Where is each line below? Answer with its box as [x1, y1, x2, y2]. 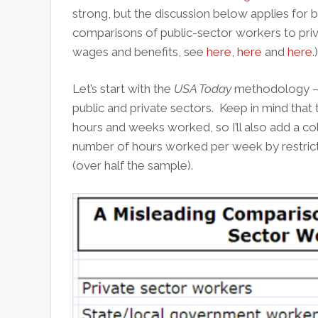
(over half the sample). [72, 158, 193, 172]
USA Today [174, 82, 231, 96]
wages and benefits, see [72, 45, 207, 59]
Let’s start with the [72, 82, 174, 96]
